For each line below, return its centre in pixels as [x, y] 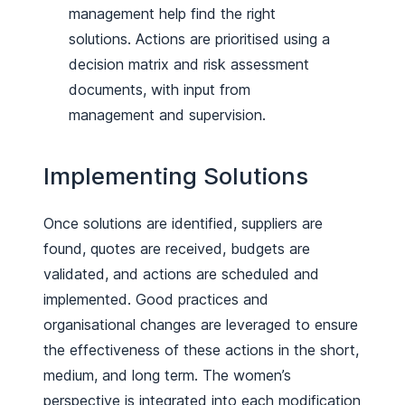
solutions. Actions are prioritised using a [200, 38]
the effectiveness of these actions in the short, [201, 349]
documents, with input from [160, 89]
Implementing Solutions [176, 176]
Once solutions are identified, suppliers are [183, 223]
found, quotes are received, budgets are [177, 248]
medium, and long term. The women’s [167, 375]
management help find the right [173, 13]
